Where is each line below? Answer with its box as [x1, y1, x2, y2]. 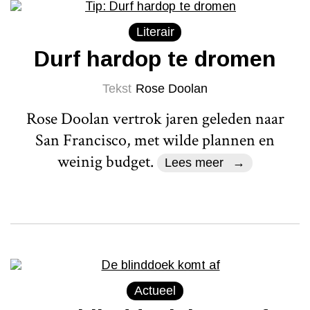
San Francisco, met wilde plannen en [35, 129, 275, 151]
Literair [136, 24, 174, 39]
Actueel [134, 283, 176, 298]
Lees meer [165, 155, 224, 170]
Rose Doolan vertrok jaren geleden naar [26, 107, 284, 129]
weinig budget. [57, 150, 158, 172]
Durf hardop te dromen [34, 46, 276, 71]
